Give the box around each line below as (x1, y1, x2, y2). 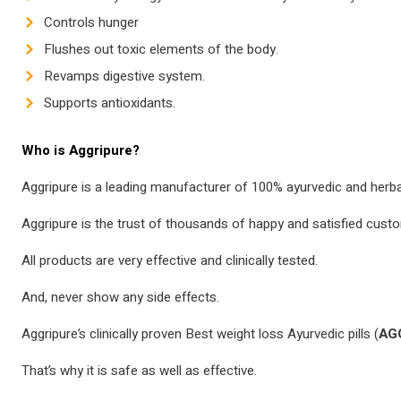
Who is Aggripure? (21, 141, 140, 161)
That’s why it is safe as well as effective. (21, 361, 257, 381)
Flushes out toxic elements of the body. (44, 39, 278, 60)
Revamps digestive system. (44, 66, 205, 87)
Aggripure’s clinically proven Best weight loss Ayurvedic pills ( (21, 324, 379, 345)
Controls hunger (44, 13, 139, 33)
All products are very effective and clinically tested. (21, 251, 318, 271)
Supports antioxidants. (44, 93, 175, 114)
